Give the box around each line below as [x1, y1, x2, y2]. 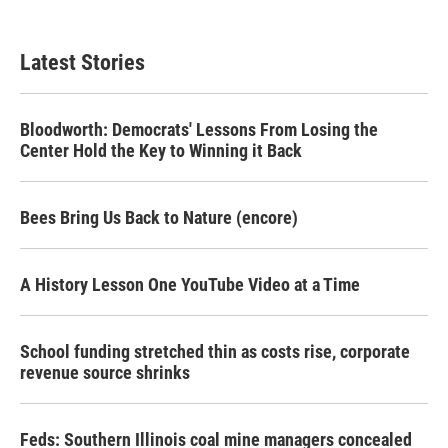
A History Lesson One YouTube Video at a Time [20, 274, 360, 295]
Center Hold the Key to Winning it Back [20, 140, 302, 161]
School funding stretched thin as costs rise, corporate [20, 341, 410, 362]
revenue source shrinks [20, 362, 190, 383]
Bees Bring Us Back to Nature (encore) [20, 207, 298, 228]
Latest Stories [20, 50, 145, 75]
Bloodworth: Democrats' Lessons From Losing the [20, 119, 378, 140]
